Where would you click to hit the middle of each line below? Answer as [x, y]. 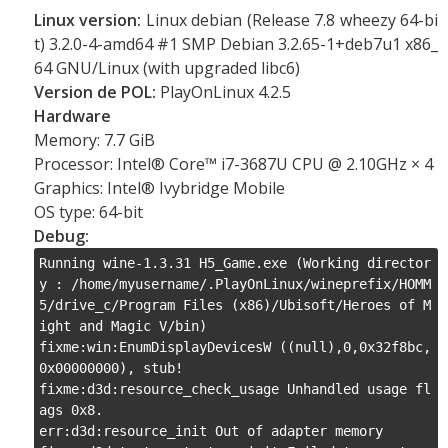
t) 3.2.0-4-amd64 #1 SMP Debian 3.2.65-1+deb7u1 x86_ [236, 44]
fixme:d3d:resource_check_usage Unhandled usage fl [235, 389]
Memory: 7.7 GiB [94, 140]
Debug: [61, 236]
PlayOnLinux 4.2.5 [223, 92]
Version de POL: [95, 92]
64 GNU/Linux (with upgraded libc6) [167, 68]
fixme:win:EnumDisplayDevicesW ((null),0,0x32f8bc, [235, 347]
